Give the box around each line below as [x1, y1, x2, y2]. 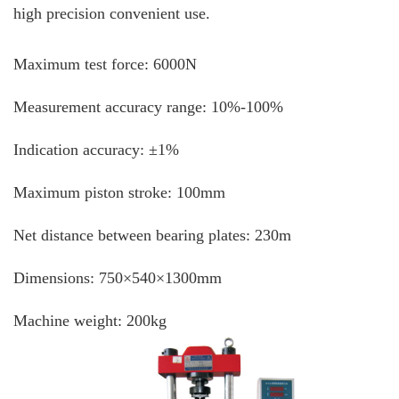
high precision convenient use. [13, 4, 210, 22]
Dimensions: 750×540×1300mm [13, 268, 222, 287]
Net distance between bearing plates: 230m [13, 225, 291, 244]
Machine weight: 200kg [13, 311, 167, 330]
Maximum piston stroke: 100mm [13, 183, 225, 201]
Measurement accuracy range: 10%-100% [13, 97, 283, 116]
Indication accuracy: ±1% [13, 140, 179, 159]
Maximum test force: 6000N [13, 54, 197, 73]
